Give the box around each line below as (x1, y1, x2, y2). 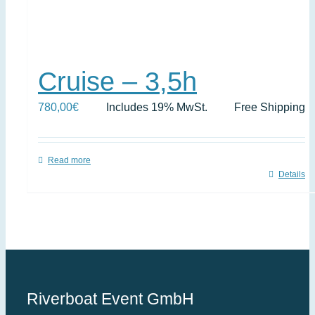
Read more (48, 155, 91, 165)
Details (278, 169, 305, 179)
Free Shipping (234, 101, 305, 113)
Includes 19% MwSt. (105, 101, 207, 113)
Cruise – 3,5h (38, 67, 197, 96)
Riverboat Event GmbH (26, 290, 194, 308)
